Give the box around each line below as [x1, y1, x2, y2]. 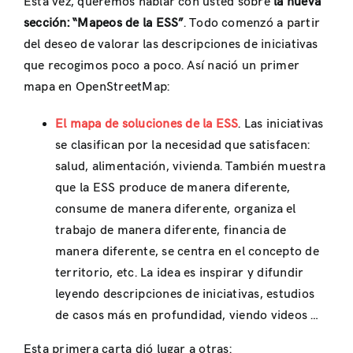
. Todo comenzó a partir [183, 15, 321, 31]
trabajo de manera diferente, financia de [55, 222, 287, 238]
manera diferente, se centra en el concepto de [55, 243, 319, 259]
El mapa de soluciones [55, 116, 186, 132]
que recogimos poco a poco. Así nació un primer [24, 58, 300, 73]
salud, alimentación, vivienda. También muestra [55, 158, 326, 174]
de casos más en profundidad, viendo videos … [55, 307, 319, 323]
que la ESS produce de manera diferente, [55, 180, 291, 195]
